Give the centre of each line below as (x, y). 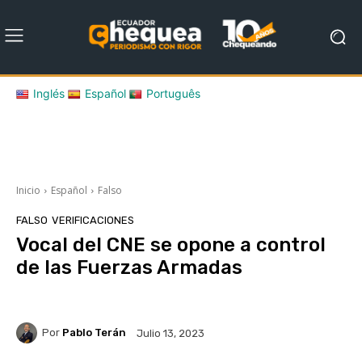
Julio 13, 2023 (170, 333)
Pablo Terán (94, 333)
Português (173, 93)
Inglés (49, 93)
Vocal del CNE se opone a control (171, 244)
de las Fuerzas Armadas (129, 267)
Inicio (28, 190)
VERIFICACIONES (93, 220)
